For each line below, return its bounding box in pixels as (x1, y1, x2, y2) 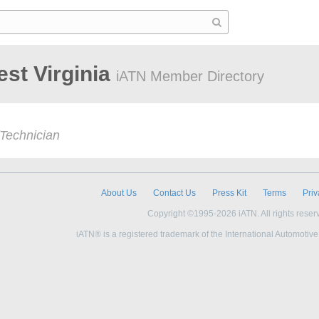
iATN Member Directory (116, 68, 264, 84)
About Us (101, 188, 137, 198)
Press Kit (212, 188, 246, 198)
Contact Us (153, 188, 196, 198)
